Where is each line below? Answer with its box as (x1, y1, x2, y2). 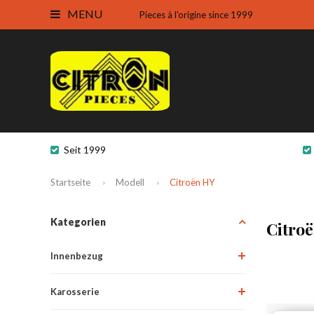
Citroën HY (170, 176, 214, 188)
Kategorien (50, 215, 106, 228)
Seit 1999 (64, 144, 106, 156)
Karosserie (50, 285, 100, 297)
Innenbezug (50, 250, 103, 261)
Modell (116, 176, 144, 188)
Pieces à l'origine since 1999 (139, 9, 253, 20)
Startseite (50, 176, 90, 188)
